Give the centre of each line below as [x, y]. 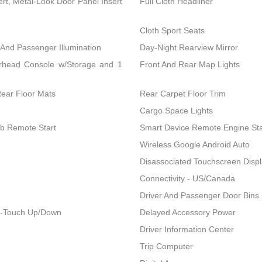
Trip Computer [166, 247]
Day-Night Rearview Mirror [189, 48]
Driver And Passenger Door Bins [199, 196]
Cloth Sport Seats [172, 31]
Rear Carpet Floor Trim [182, 94]
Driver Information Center [187, 230]
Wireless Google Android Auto [194, 145]
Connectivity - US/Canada [187, 179]
